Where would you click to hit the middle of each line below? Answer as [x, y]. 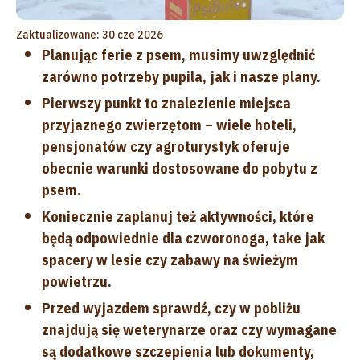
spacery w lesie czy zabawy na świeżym [170, 260]
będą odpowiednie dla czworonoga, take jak [183, 238]
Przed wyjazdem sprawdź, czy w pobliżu [171, 308]
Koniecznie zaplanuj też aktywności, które [178, 216]
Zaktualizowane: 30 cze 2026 [90, 34]
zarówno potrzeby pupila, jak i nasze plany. [181, 76]
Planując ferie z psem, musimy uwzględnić [178, 55]
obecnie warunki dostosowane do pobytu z [180, 168]
